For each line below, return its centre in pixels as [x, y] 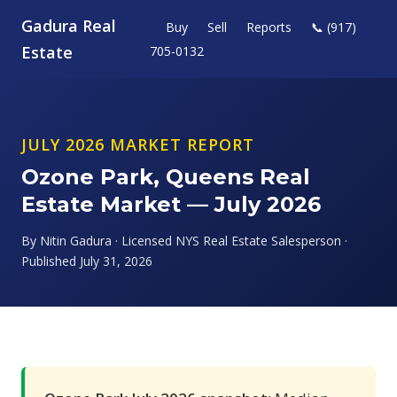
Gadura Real [69, 26]
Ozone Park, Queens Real [166, 177]
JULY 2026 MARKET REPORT [138, 144]
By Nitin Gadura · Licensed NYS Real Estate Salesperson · [184, 241]
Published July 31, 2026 [87, 261]
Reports [269, 27]
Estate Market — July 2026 [171, 204]
